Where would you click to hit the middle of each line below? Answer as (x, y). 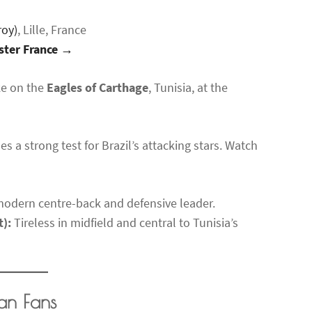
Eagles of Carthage (97, 87)
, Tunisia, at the (188, 87)
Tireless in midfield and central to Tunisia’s (125, 222)
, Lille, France (52, 29)
